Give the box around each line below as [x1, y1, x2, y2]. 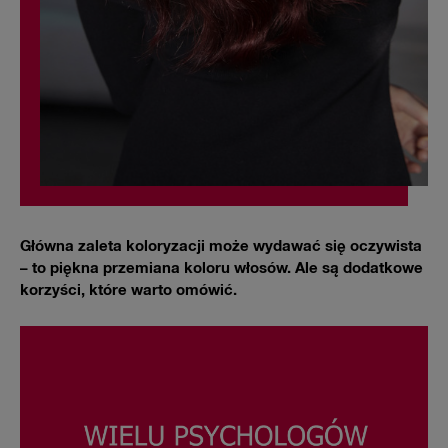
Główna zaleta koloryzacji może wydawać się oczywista [20, 238, 422, 254]
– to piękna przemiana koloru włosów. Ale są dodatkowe [20, 260, 423, 276]
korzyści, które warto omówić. [20, 282, 237, 298]
